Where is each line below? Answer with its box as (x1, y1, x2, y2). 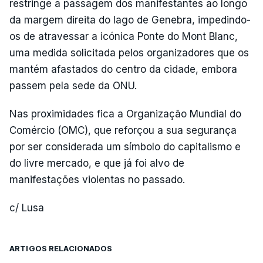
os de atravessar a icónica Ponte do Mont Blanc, (9, 30, 238, 42)
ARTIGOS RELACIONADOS (9, 243, 113, 253)
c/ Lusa (9, 201, 44, 214)
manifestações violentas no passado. (9, 173, 185, 186)
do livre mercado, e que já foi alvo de (9, 157, 184, 169)
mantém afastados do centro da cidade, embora (9, 63, 237, 75)
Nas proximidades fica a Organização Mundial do (9, 107, 241, 120)
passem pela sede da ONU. (9, 79, 137, 92)
